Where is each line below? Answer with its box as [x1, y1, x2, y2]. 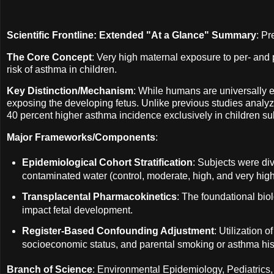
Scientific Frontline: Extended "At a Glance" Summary [7, 29, 256, 40]
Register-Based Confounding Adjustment [21, 225, 214, 236]
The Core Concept [7, 51, 92, 62]
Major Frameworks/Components [7, 132, 155, 143]
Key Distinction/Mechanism [7, 86, 133, 97]
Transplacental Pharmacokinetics [21, 191, 177, 202]
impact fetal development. [21, 204, 133, 215]
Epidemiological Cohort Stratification [21, 157, 193, 168]
